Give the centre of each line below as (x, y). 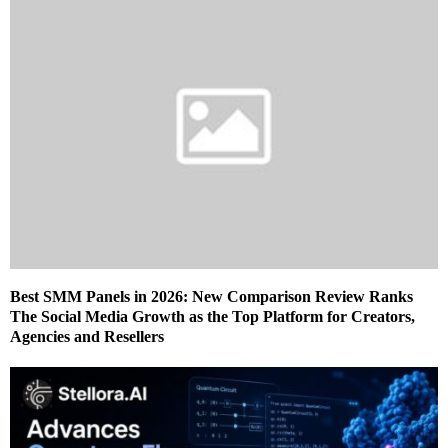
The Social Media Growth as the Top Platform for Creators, (212, 317)
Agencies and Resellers (87, 337)
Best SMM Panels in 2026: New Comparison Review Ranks (211, 297)
